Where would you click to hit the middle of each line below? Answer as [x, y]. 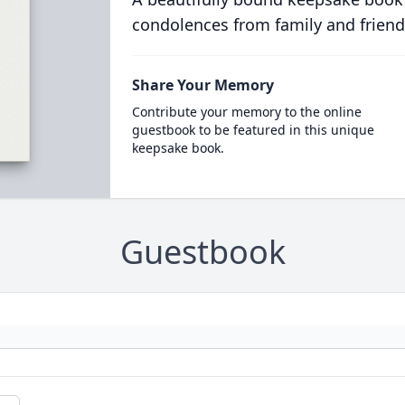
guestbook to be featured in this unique [253, 130]
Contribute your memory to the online [246, 112]
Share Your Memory [202, 85]
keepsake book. [178, 148]
